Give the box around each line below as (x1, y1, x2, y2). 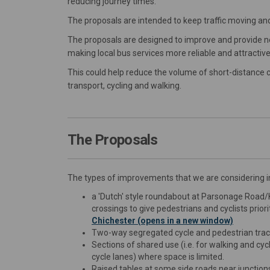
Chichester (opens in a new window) (92, 216, 233, 226)
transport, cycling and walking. (67, 80, 181, 90)
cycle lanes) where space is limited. (92, 252, 224, 262)
